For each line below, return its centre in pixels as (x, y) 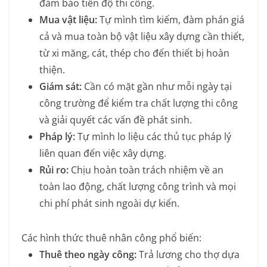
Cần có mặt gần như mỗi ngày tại (157, 86)
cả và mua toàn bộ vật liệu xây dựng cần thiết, (142, 36)
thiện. (52, 69)
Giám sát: (60, 86)
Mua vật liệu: (68, 19)
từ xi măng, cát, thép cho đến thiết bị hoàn (134, 53)
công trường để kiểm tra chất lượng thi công (139, 103)
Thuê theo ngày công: (88, 254)
